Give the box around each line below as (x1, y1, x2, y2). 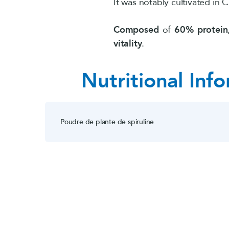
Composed (113, 23, 159, 36)
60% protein (174, 23, 228, 36)
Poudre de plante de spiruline (60, 117, 154, 127)
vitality (113, 37, 142, 50)
